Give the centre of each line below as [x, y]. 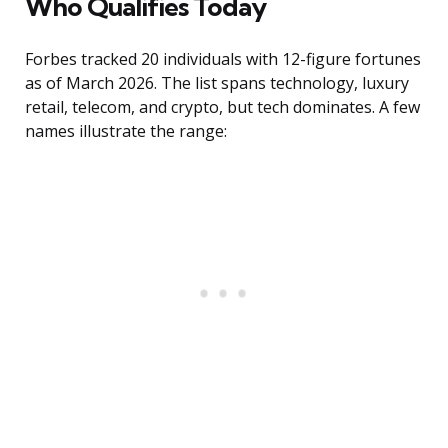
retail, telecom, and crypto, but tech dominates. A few [222, 107]
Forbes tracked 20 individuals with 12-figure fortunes [223, 59]
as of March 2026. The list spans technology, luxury [217, 83]
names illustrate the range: [126, 131]
